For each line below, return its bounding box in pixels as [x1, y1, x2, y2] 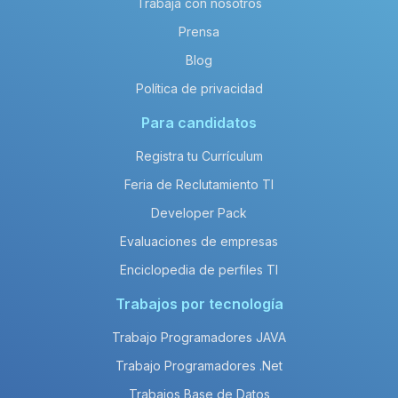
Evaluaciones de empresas [120, 234, 278, 249]
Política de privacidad [135, 81, 263, 96]
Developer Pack [151, 205, 247, 220]
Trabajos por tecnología [115, 295, 283, 313]
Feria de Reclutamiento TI [124, 177, 274, 192]
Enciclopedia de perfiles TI [120, 262, 278, 277]
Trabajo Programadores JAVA [112, 330, 286, 345]
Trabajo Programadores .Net [115, 358, 283, 373]
